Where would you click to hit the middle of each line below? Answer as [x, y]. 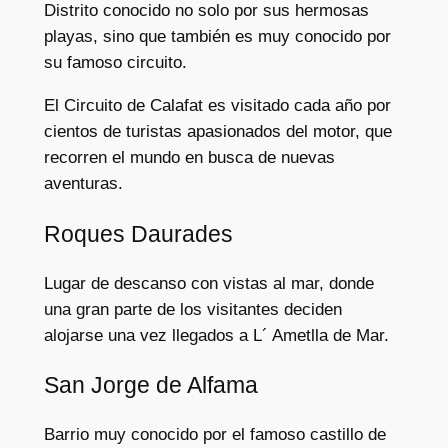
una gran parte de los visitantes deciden [192, 309]
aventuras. [83, 184]
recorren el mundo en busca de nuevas [189, 158]
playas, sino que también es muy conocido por [217, 37]
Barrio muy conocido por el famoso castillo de [214, 435]
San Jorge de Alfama [150, 384]
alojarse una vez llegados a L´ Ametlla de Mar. [216, 335]
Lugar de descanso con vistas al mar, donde [208, 283]
